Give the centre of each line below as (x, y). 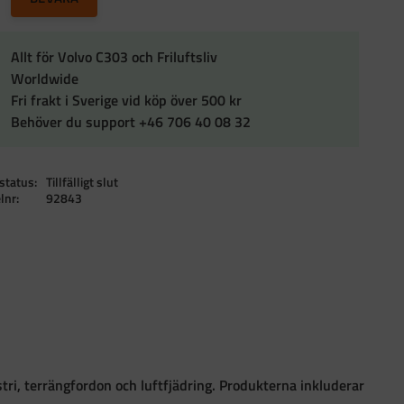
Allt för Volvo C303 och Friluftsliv (115, 56)
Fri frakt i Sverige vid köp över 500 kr (127, 100)
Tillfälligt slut (83, 182)
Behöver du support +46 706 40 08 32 (131, 121)
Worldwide (45, 78)
